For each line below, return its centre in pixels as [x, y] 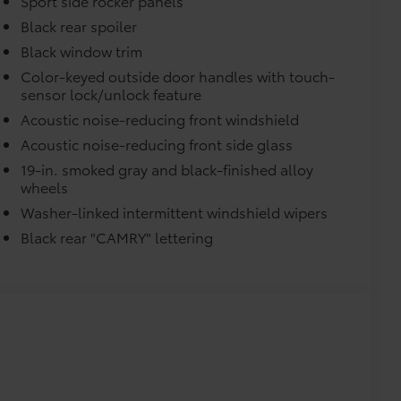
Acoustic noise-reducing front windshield [160, 119]
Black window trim [82, 51]
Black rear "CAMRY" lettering [117, 237]
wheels [45, 187]
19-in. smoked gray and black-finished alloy [167, 169]
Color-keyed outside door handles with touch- [178, 76]
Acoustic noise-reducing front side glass [157, 144]
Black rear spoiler [79, 26]
